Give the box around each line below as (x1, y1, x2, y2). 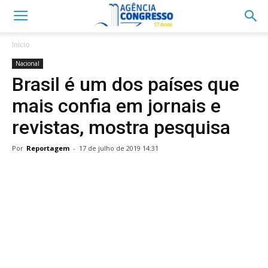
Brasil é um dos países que (12, 73, 239, 96)
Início (12, 39, 30, 50)
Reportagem (26, 144, 69, 153)
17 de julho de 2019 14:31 (79, 144, 159, 153)
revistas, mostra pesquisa (12, 116, 230, 139)
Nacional (16, 59, 39, 68)
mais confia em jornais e (12, 95, 221, 117)
